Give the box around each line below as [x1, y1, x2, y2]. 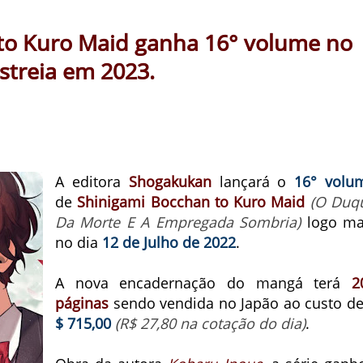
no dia [55, 233, 102, 252]
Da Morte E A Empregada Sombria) [55, 212, 301, 232]
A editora [55, 172, 129, 191]
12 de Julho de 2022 [102, 233, 236, 252]
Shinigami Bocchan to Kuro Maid [77, 192, 305, 211]
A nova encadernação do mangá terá [55, 273, 352, 293]
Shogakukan [128, 172, 211, 191]
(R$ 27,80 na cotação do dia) [115, 314, 305, 333]
